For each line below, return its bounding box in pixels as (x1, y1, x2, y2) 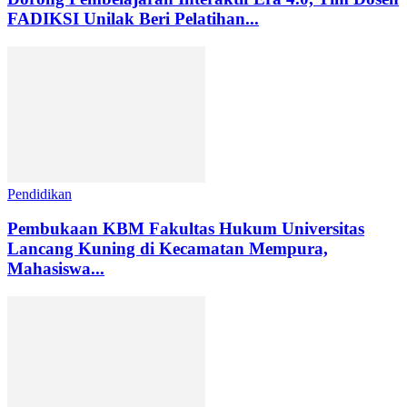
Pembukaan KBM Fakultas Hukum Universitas (7, 219, 364, 239)
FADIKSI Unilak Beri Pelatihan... (7, 8, 259, 28)
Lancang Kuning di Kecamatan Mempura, (7, 239, 328, 259)
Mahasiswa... (7, 259, 104, 279)
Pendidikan (7, 185, 72, 202)
